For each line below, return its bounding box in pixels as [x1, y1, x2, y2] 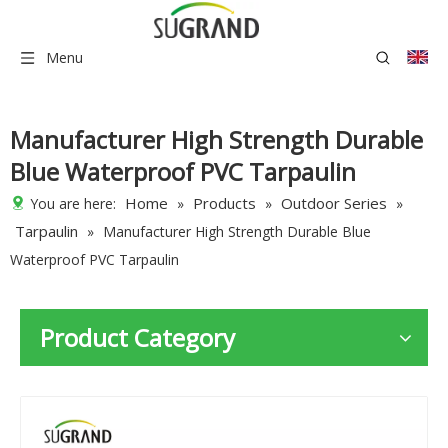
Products [193, 193, 256, 213]
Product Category [40, 321, 235, 354]
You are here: [26, 194, 120, 213]
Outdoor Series [281, 193, 387, 213]
